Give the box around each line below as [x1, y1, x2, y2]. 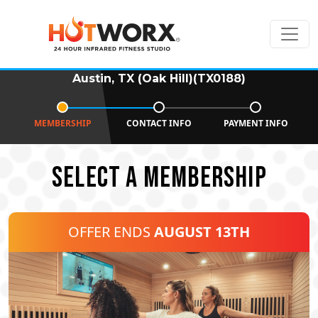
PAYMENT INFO [223, 117, 288, 129]
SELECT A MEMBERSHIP [52, 161, 267, 195]
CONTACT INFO [126, 117, 192, 129]
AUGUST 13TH [154, 222, 250, 241]
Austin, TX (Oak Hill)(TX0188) [72, 72, 246, 85]
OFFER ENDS [68, 222, 154, 241]
